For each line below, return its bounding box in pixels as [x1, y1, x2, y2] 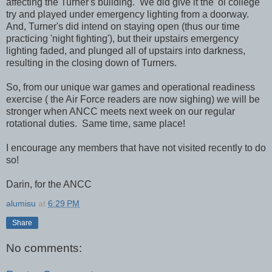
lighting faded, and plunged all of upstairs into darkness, [6, 45, 245, 56]
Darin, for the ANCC [6, 178, 92, 189]
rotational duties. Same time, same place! [6, 118, 185, 129]
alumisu [6, 198, 36, 208]
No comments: [6, 242, 82, 255]
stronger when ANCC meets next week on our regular [6, 106, 235, 117]
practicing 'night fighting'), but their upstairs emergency [6, 33, 239, 44]
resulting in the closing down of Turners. [6, 57, 177, 68]
